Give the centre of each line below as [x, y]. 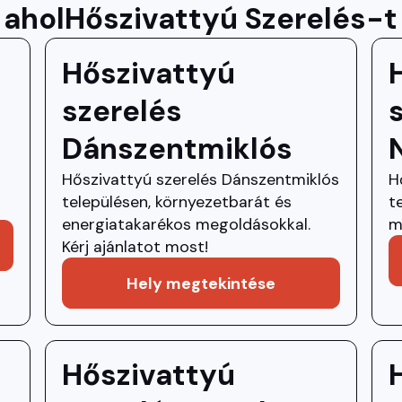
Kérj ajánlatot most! [135, 246]
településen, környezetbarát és [176, 201]
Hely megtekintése [201, 283]
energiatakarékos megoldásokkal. [186, 223]
